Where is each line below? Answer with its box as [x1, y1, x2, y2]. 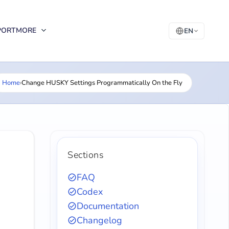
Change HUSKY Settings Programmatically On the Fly [21, 78, 182, 87]
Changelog [77, 214, 122, 226]
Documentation [77, 200, 139, 212]
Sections [67, 149, 104, 161]
